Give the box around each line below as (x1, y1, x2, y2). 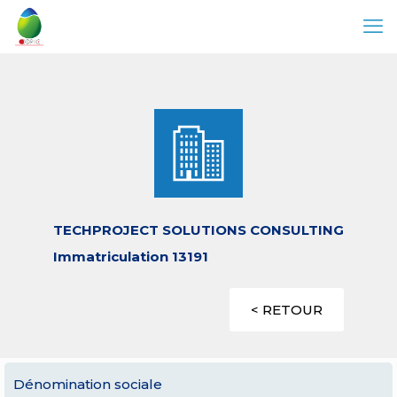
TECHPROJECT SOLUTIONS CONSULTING (53, 222, 344, 238)
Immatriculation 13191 (53, 248, 208, 265)
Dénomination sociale (13, 376, 162, 393)
